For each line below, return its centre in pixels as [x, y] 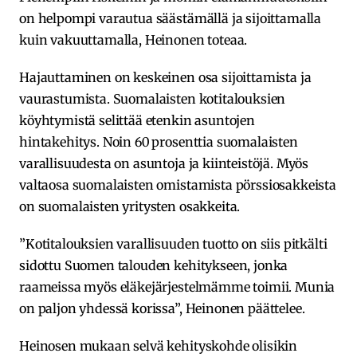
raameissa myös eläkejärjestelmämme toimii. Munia [177, 287]
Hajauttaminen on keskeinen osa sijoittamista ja [165, 78]
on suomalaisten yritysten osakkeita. [130, 207]
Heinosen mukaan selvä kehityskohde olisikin [159, 346]
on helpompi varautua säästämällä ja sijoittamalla [171, 19]
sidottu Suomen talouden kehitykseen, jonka [154, 266]
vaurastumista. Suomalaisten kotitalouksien [153, 99]
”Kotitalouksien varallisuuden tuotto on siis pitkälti [173, 244]
